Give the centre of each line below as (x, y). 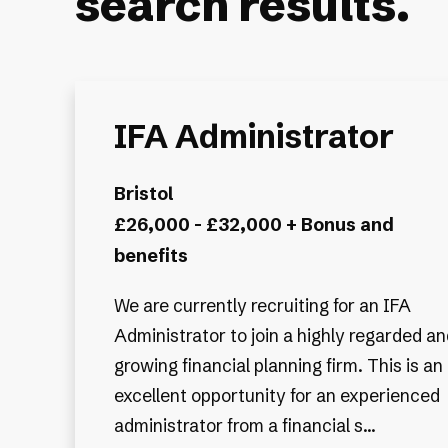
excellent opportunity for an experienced (276, 396)
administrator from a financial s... (244, 426)
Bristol (143, 193)
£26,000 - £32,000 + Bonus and (253, 224)
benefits (150, 255)
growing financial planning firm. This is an (278, 366)
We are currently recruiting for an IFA (262, 306)
